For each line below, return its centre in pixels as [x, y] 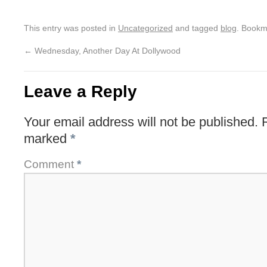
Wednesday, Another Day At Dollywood [106, 51]
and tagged [197, 28]
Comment [50, 164]
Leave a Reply [80, 91]
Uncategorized [145, 28]
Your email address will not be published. [141, 122]
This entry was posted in [71, 28]
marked [47, 139]
